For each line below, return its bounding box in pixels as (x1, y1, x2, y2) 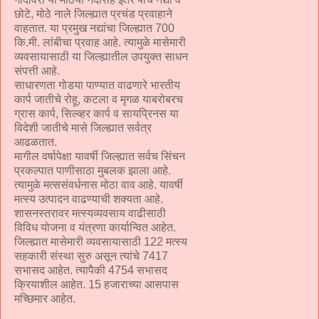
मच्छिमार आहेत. (14, 292, 75, 305)
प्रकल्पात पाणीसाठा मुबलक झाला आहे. (14, 164, 171, 177)
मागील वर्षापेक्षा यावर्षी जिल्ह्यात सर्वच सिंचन (14, 150, 185, 162)
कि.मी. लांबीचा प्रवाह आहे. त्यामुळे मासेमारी (14, 36, 186, 48)
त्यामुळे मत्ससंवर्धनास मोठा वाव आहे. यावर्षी (14, 178, 183, 191)
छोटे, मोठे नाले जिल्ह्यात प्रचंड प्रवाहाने (14, 7, 172, 20)
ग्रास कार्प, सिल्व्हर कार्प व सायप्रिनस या (14, 107, 179, 120)
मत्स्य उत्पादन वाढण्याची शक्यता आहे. (14, 192, 163, 205)
